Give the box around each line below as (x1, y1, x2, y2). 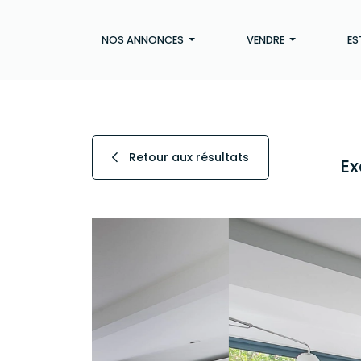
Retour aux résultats (126, 148, 249, 165)
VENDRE (246, 33, 287, 47)
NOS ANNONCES (102, 33, 186, 47)
